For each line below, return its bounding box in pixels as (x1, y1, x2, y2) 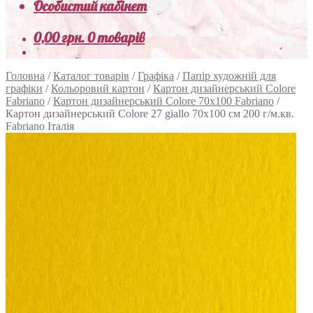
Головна (6, 70, 45, 82)
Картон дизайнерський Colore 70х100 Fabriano (53, 95, 274, 107)
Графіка (138, 70, 174, 82)
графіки (6, 82, 43, 94)
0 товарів (87, 29, 145, 46)
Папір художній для (182, 70, 276, 82)
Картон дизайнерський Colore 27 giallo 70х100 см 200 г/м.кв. (6, 108, 294, 119)
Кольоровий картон (51, 82, 145, 94)
